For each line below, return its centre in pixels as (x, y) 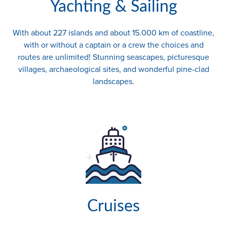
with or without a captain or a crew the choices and (113, 45)
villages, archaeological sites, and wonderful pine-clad (113, 69)
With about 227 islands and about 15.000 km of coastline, (113, 33)
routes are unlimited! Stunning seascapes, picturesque (113, 57)
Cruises (113, 206)
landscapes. (113, 81)
